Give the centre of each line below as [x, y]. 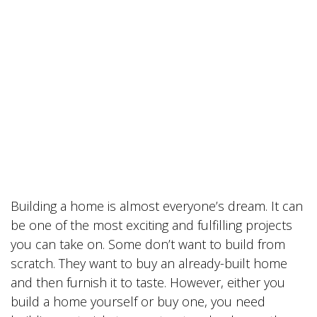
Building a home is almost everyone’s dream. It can [157, 206]
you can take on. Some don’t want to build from [148, 244]
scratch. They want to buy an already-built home [149, 263]
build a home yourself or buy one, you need [138, 301]
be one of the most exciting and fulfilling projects [151, 225]
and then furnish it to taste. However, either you [148, 282]
